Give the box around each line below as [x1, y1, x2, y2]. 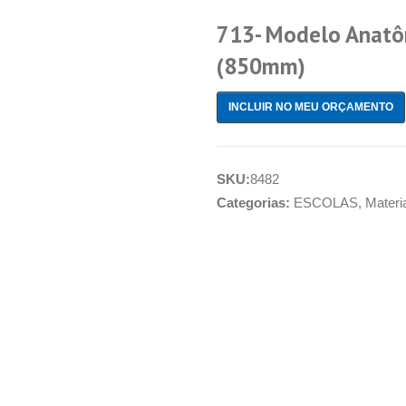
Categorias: [217, 195, 294, 210]
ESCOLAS [294, 195, 358, 210]
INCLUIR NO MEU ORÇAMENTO [228, 101, 393, 113]
